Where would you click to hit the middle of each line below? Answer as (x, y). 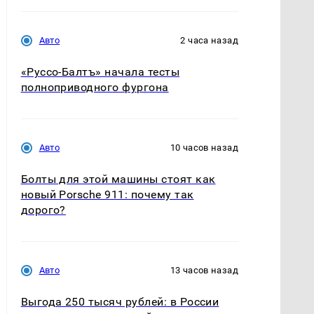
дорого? (43, 210)
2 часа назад (209, 40)
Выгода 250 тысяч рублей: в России (120, 302)
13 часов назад (204, 271)
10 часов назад (204, 147)
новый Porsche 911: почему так (107, 195)
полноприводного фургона (95, 87)
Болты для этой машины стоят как (118, 179)
